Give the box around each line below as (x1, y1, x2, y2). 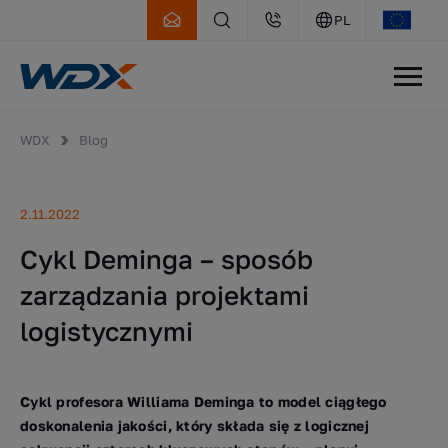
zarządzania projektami (20, 280, 309, 311)
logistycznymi (20, 316, 193, 347)
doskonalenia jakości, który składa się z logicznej (20, 417, 369, 434)
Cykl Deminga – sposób (20, 244, 313, 275)
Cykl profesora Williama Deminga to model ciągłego (20, 393, 387, 410)
